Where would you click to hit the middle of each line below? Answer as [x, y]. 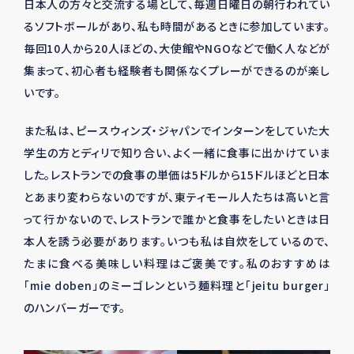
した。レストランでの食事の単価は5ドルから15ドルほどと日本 [177, 175]
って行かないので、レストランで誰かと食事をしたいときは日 [177, 219]
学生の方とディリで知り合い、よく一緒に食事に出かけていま [177, 153]
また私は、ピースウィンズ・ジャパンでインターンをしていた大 [177, 130]
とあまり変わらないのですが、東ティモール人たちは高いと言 [177, 197]
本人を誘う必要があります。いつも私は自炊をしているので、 [177, 241]
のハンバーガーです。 [75, 307]
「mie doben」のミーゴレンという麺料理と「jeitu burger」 [177, 285]
